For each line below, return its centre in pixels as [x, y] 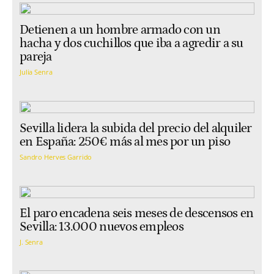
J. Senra [31, 242]
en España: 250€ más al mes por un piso [125, 142]
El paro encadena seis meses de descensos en [137, 213]
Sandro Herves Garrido [56, 157]
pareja [36, 57]
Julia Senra [36, 72]
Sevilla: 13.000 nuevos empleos [102, 227]
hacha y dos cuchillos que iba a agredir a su [131, 43]
